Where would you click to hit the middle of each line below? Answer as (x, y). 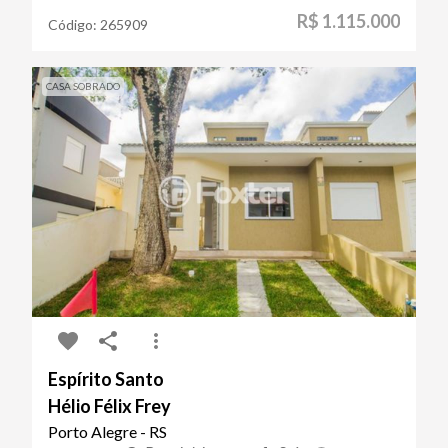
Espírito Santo (106, 378)
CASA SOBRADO (83, 85)
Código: (74, 24)
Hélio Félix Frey (109, 405)
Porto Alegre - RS (107, 431)
